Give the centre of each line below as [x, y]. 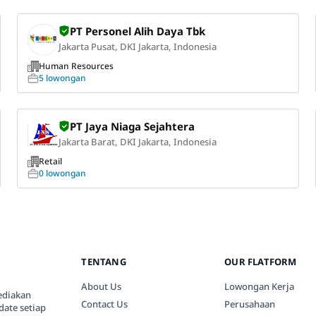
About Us [102, 286]
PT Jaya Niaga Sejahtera [132, 126]
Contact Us [105, 304]
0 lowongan [62, 173]
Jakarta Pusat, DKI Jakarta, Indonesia [137, 46]
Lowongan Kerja [260, 286]
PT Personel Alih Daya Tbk [137, 31]
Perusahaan [250, 304]
